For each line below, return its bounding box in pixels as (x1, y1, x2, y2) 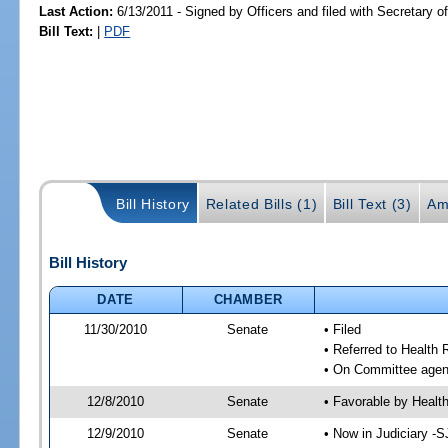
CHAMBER (213, 291, 284, 307)
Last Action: (39, 3, 114, 19)
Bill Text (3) (332, 195, 412, 212)
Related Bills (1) (205, 195, 318, 212)
